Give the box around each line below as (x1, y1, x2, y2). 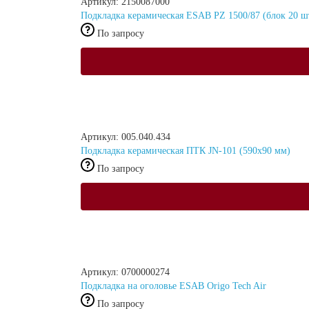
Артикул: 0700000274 (81, 266, 170, 277)
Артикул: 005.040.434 (81, 131, 170, 142)
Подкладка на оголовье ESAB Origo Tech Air (81, 280, 266, 291)
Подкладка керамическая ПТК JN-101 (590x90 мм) (81, 145, 290, 156)
